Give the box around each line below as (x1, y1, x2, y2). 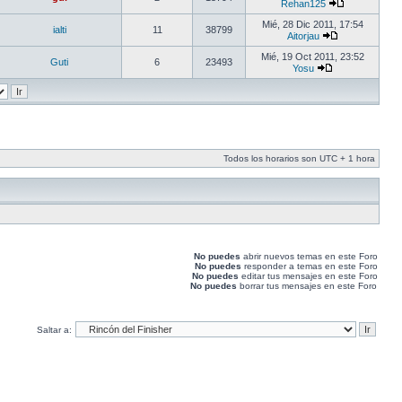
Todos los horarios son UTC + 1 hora (223, 153, 375, 163)
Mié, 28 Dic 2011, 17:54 (261, 19, 363, 30)
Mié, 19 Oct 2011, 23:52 (260, 51, 364, 62)
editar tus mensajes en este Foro (239, 271, 378, 281)
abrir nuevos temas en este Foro (240, 251, 378, 261)
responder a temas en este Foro (241, 261, 378, 271)
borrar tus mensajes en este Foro (237, 281, 377, 291)
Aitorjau (286, 31, 319, 41)
